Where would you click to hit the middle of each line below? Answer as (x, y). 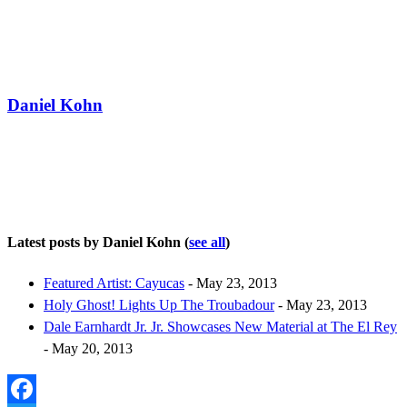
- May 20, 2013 (88, 349)
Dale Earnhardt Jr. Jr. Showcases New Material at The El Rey (220, 327)
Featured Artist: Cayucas (114, 283)
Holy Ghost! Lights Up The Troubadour (159, 305)
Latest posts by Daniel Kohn (96, 242)
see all (207, 242)
